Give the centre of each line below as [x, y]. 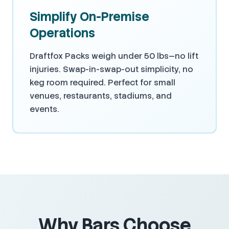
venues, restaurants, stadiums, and [101, 96]
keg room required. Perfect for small [102, 83]
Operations [62, 33]
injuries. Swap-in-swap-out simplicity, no [111, 70]
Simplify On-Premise [89, 17]
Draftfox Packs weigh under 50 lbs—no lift [114, 56]
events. [44, 109]
